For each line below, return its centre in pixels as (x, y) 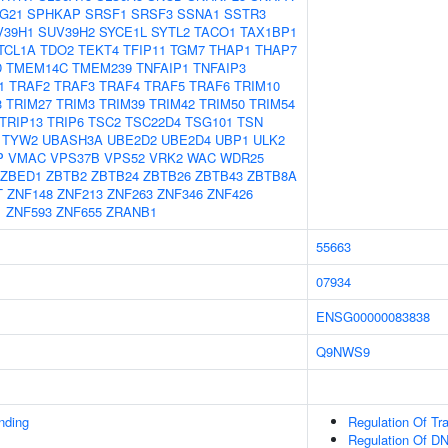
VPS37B (75, 157)
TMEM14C (37, 67)
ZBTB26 (167, 175)
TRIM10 (257, 85)
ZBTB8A (272, 175)
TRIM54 (272, 103)
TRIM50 (222, 103)
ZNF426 (230, 193)
